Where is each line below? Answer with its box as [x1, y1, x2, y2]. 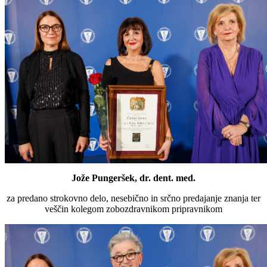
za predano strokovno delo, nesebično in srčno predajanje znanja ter [7, 193, 260, 203]
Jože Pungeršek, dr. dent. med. [72, 172, 195, 183]
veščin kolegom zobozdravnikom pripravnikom [45, 203, 222, 214]
